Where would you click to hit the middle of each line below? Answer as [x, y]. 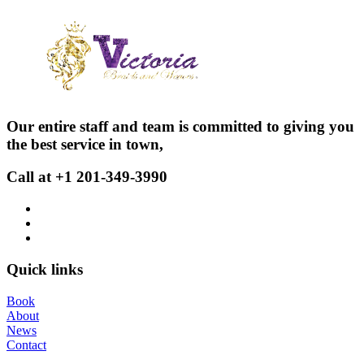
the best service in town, [85, 144]
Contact [26, 344]
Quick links [45, 269]
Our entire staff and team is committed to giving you [180, 126]
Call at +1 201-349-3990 [87, 177]
